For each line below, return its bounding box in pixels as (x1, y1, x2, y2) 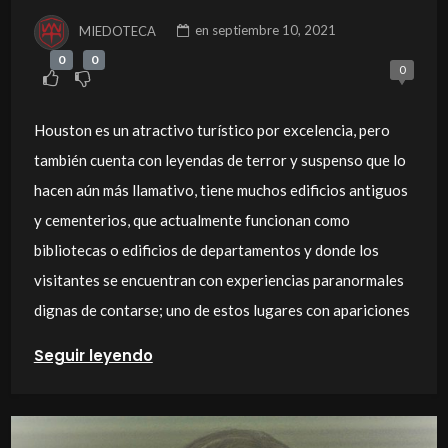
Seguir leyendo (33, 345, 153, 367)
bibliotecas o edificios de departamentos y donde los (33, 241, 379, 260)
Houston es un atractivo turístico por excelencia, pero (33, 121, 390, 140)
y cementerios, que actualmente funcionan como (33, 211, 350, 230)
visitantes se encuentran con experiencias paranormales (33, 271, 404, 290)
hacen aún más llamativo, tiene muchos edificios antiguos (33, 181, 408, 200)
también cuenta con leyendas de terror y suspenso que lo (33, 151, 406, 170)
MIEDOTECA (79, 22, 157, 39)
